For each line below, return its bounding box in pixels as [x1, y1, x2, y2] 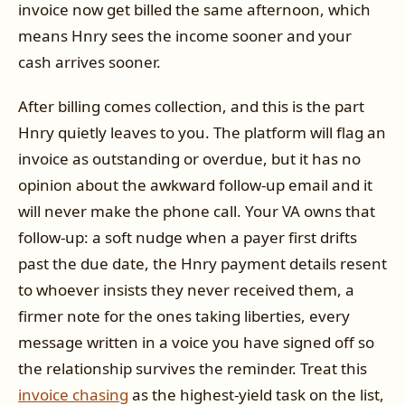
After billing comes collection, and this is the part [18, 96, 364, 118]
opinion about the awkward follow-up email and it [18, 174, 372, 196]
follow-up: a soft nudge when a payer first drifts [18, 227, 357, 249]
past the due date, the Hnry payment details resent [18, 253, 387, 275]
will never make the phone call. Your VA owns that [18, 201, 375, 222]
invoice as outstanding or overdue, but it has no [18, 148, 361, 170]
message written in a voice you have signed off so [18, 332, 374, 353]
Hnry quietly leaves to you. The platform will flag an [18, 122, 386, 144]
